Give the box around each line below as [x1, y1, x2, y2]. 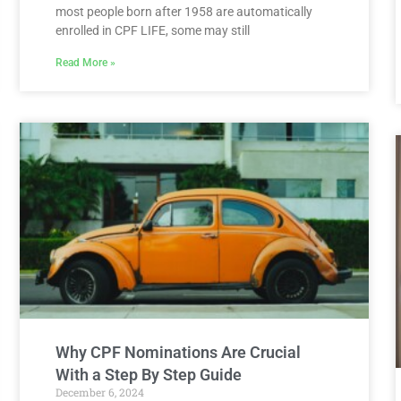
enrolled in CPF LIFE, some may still [55, 22, 250, 38]
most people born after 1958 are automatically [55, 4, 312, 19]
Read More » [55, 55, 115, 69]
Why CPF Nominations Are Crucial [55, 343, 301, 363]
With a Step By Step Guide [55, 365, 242, 385]
